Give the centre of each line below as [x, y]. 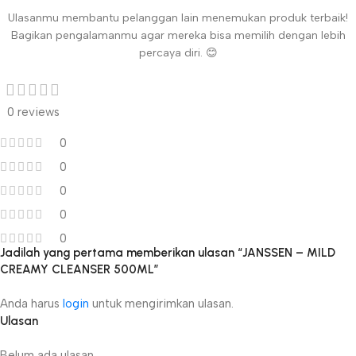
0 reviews [33, 112]
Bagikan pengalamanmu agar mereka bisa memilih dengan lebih [178, 36]
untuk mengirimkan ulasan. [161, 304]
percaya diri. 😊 [178, 53]
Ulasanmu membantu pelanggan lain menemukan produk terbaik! [178, 18]
